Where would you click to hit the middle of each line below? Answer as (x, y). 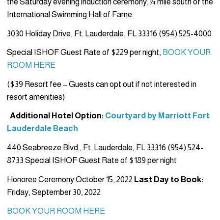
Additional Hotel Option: (57, 116)
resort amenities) (36, 97)
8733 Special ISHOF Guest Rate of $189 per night (92, 161)
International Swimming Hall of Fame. (70, 15)
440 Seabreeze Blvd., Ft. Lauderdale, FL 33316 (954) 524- (105, 148)
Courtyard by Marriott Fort (157, 116)
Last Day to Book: (169, 179)
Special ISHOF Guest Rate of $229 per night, (85, 53)
